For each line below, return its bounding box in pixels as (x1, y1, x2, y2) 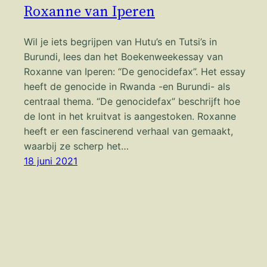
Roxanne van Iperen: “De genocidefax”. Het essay (24, 65, 246, 77)
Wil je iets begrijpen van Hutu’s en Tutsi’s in (24, 35, 217, 48)
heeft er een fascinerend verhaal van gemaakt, (24, 125, 233, 137)
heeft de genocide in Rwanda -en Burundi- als (24, 80, 230, 92)
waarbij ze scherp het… (24, 139, 129, 152)
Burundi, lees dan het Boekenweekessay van (24, 50, 223, 63)
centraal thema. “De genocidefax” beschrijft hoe (24, 95, 240, 107)
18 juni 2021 (24, 154, 77, 167)
